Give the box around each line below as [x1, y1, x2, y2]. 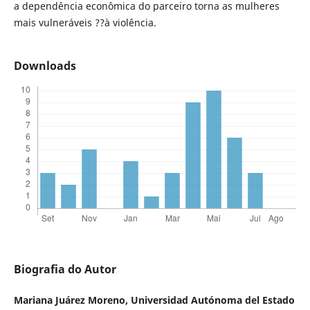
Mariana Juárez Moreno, [13, 293, 131, 307]
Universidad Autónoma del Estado [130, 293, 295, 307]
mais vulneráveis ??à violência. [13, 15, 156, 29]
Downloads [13, 57, 76, 73]
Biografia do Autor [13, 261, 116, 277]
